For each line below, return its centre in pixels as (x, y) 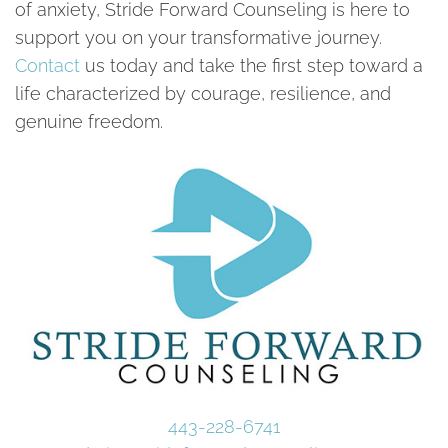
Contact (47, 65)
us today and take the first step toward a (251, 65)
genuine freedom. (89, 121)
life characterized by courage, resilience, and (203, 93)
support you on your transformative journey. (198, 37)
